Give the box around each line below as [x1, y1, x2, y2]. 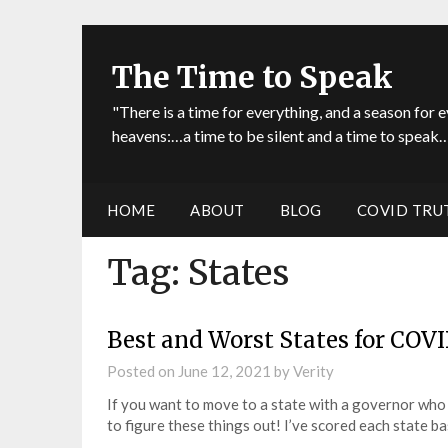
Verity [293, 362, 334, 380]
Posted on [107, 362, 178, 380]
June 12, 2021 [178, 362, 271, 380]
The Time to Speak [112, 58, 393, 96]
